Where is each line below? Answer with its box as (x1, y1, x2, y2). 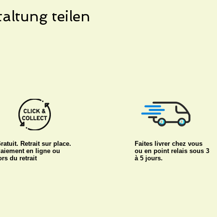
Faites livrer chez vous (135, 139, 202, 147)
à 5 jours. (135, 154, 163, 162)
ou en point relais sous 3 (135, 147, 209, 155)
